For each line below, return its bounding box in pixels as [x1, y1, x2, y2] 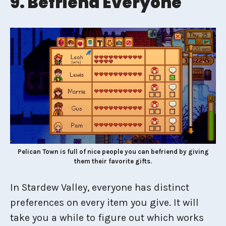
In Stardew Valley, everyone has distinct [10, 182, 189, 194]
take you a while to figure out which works [10, 212, 204, 224]
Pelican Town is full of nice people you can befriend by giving [17, 148, 209, 156]
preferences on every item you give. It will [10, 197, 199, 209]
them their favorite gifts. [74, 157, 152, 165]
